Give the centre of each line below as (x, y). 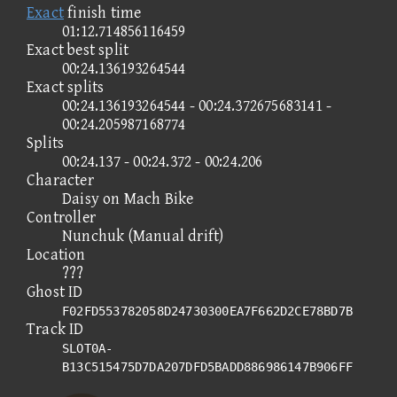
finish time (103, 12)
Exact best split (78, 50)
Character (60, 180)
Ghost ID (55, 292)
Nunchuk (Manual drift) (143, 236)
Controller (61, 217)
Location (56, 254)
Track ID (55, 329)
